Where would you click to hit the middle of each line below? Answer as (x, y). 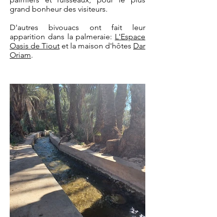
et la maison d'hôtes (96, 46)
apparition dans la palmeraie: (62, 37)
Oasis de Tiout (35, 46)
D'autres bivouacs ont (61, 27)
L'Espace (130, 37)
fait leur (128, 27)
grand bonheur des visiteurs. (59, 9)
